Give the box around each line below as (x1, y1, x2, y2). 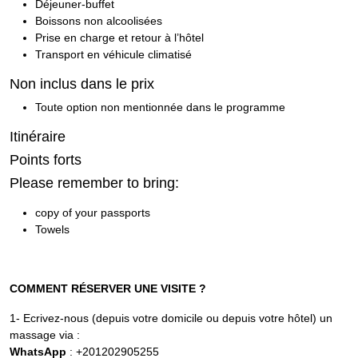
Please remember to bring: (10, 175, 179, 191)
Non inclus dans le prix (10, 76, 154, 92)
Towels (35, 223, 70, 236)
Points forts (10, 152, 82, 168)
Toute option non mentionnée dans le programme (35, 101, 285, 113)
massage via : (10, 328, 80, 341)
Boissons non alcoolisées (35, 14, 162, 27)
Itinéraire (10, 129, 66, 145)
